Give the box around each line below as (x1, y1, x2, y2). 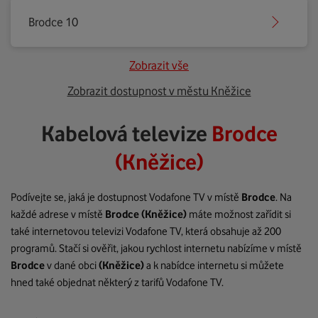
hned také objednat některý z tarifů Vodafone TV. (11, 276, 224, 289)
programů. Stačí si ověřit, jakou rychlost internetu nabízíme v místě (11, 242, 302, 255)
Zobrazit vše (129, 58, 189, 72)
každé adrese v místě (11, 208, 105, 221)
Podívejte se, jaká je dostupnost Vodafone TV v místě (11, 191, 241, 204)
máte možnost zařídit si (187, 208, 291, 221)
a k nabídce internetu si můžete (144, 259, 284, 272)
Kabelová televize (40, 121, 212, 146)
